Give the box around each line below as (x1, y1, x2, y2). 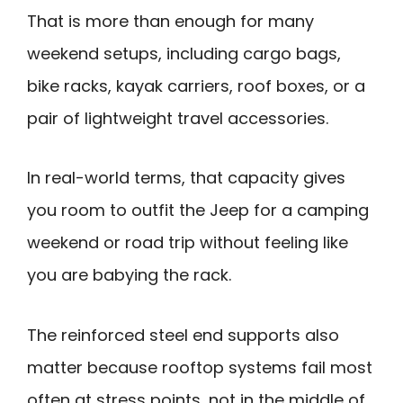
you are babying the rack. (27, 264, 231, 287)
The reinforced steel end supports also (27, 323, 339, 346)
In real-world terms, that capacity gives (27, 166, 345, 190)
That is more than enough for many (27, 9, 314, 32)
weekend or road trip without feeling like (27, 231, 348, 255)
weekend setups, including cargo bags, (27, 41, 341, 65)
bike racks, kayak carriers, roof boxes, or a (27, 74, 365, 97)
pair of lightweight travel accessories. (27, 106, 328, 130)
